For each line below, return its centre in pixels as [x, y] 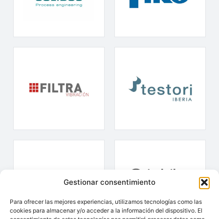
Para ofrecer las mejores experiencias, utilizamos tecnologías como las [106, 202]
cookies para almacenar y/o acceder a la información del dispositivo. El [106, 210]
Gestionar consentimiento [109, 182]
